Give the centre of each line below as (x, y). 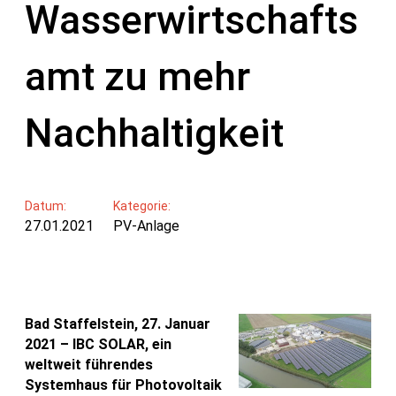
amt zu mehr (137, 77)
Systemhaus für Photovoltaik (123, 385)
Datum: (46, 206)
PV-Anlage (146, 225)
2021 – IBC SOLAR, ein (98, 344)
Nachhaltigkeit (154, 133)
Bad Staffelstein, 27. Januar (118, 324)
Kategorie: (141, 206)
